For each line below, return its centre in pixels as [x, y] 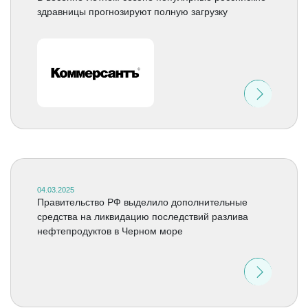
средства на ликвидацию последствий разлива [142, 217]
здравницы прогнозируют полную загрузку [132, 12]
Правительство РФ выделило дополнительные [142, 202]
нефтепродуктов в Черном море [110, 231]
